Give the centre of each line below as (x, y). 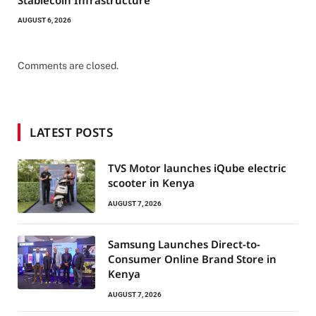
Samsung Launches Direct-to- (184, 244)
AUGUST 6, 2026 (44, 20)
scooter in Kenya (151, 183)
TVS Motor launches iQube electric (197, 168)
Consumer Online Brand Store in (192, 259)
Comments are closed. (68, 66)
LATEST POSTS (72, 133)
